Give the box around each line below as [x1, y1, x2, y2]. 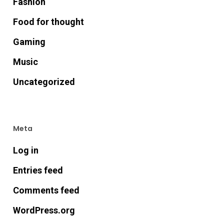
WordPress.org [12, 205, 75, 215]
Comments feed [12, 185, 79, 195]
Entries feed [12, 165, 63, 175]
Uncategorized [12, 76, 75, 87]
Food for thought [12, 16, 84, 27]
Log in [12, 145, 38, 155]
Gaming [12, 36, 45, 47]
